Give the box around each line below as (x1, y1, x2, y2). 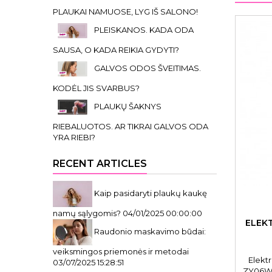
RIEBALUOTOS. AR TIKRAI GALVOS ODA (53, 121, 208, 131)
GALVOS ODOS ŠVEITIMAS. (94, 63, 201, 73)
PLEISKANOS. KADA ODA (94, 24, 194, 35)
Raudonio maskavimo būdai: (94, 226, 206, 236)
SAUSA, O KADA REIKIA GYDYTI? (53, 45, 179, 55)
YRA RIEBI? (53, 132, 95, 142)
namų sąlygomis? (53, 208, 121, 218)
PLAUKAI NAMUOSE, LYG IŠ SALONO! (53, 7, 198, 16)
